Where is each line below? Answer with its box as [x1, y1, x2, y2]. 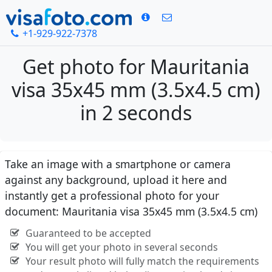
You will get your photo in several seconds [25, 240, 218, 254]
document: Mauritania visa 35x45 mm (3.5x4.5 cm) [5, 204, 257, 219]
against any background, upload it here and [5, 172, 227, 188]
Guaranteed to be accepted [25, 226, 151, 240]
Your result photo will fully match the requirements [25, 254, 259, 268]
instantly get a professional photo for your [5, 188, 219, 203]
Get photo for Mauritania [22, 53, 250, 80]
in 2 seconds [80, 100, 192, 126]
